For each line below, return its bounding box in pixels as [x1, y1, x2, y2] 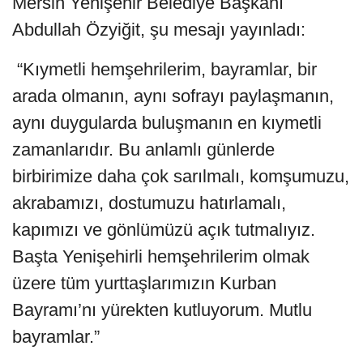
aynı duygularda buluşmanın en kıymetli [12, 112, 322, 133]
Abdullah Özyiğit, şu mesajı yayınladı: [12, 19, 305, 40]
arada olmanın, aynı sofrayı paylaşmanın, [12, 85, 334, 106]
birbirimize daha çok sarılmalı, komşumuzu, [12, 165, 349, 186]
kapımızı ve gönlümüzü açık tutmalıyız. [12, 219, 315, 240]
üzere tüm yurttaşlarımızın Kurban [12, 272, 276, 293]
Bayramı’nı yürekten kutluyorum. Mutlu [12, 299, 312, 320]
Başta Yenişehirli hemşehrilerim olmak [12, 246, 310, 267]
